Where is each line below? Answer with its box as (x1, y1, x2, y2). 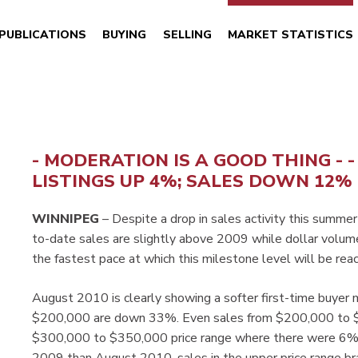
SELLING (162, 26, 212, 42)
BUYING (102, 26, 147, 42)
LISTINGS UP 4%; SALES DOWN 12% (32, 169, 352, 194)
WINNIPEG (32, 210, 99, 229)
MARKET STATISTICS (228, 26, 354, 42)
